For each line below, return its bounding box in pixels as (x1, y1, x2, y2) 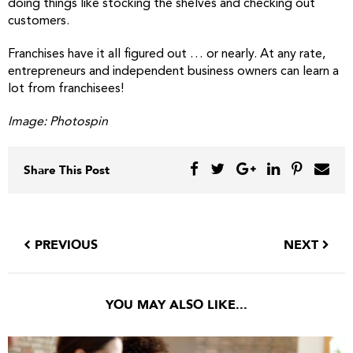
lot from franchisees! (8, 82, 124, 95)
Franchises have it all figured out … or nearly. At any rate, (8, 47, 325, 61)
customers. (8, 14, 69, 28)
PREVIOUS (31, 236, 98, 254)
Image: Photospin (8, 115, 108, 128)
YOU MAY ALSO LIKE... (106, 295, 247, 314)
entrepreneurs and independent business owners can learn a (8, 65, 339, 78)
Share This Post (24, 162, 110, 178)
